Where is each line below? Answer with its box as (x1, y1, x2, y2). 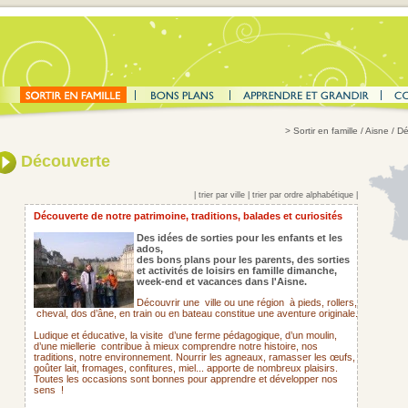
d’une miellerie (34, 341, 96, 352)
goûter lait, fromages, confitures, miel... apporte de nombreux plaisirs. (34, 362, 338, 373)
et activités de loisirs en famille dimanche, (137, 265, 337, 276)
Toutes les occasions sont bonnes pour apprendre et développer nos (34, 373, 338, 384)
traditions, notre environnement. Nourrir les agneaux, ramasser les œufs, (34, 352, 355, 362)
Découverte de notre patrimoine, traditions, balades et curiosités (34, 210, 342, 221)
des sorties (297, 254, 350, 265)
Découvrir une (137, 297, 202, 308)
